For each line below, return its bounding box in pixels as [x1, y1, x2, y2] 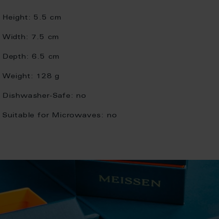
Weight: [2, 73, 34, 80]
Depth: [2, 54, 29, 61]
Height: [2, 15, 31, 22]
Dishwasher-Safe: [2, 93, 74, 100]
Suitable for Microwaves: [2, 112, 104, 119]
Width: [2, 34, 29, 41]
